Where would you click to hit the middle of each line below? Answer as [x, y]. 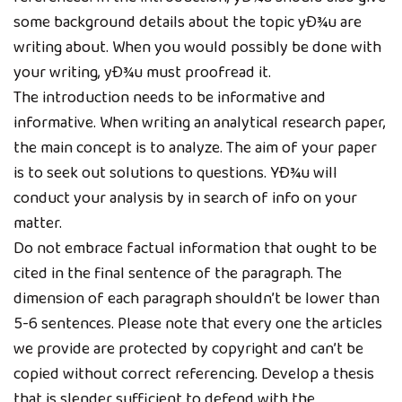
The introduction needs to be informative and [170, 97]
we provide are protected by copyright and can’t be [188, 349]
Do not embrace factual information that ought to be [195, 248]
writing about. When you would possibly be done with [197, 47]
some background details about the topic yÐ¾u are [188, 22]
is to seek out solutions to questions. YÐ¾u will [175, 173]
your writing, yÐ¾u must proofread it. [142, 72]
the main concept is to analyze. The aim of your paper [195, 148]
